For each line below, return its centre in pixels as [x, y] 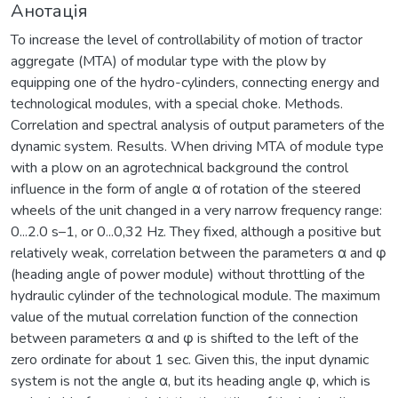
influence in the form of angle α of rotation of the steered [186, 189]
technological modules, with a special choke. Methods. [177, 103]
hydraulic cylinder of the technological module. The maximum [195, 295]
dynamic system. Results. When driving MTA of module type [197, 146]
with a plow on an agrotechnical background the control [179, 167]
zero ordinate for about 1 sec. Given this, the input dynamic [190, 359]
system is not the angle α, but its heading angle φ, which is [191, 381]
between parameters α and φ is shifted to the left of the [185, 338]
